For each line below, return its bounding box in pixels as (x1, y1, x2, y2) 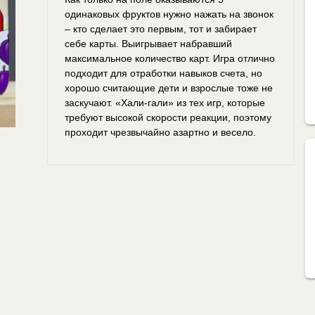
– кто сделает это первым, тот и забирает (64, 22, 257, 34)
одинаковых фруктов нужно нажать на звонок (64, 8, 274, 20)
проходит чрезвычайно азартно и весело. (64, 126, 256, 138)
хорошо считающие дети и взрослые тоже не (64, 82, 273, 94)
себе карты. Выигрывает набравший (64, 37, 232, 49)
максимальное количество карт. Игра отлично (64, 52, 275, 64)
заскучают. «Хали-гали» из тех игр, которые (64, 96, 265, 108)
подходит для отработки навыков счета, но (64, 67, 262, 79)
